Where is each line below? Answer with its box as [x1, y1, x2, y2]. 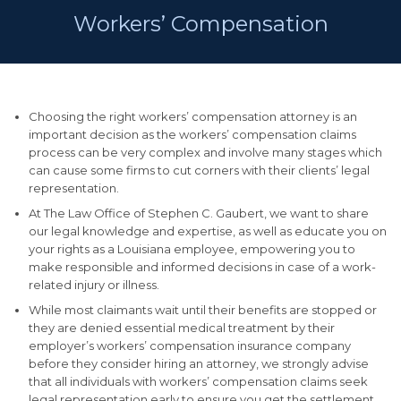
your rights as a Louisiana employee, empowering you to [28, 242, 355, 257]
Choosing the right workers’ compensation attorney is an [28, 109, 357, 124]
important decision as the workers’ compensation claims [28, 127, 356, 142]
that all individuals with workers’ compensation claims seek [28, 374, 368, 389]
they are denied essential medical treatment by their [28, 320, 335, 336]
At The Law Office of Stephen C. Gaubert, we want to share [28, 206, 369, 221]
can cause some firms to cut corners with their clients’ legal [28, 163, 370, 178]
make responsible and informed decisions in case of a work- [28, 260, 376, 275]
